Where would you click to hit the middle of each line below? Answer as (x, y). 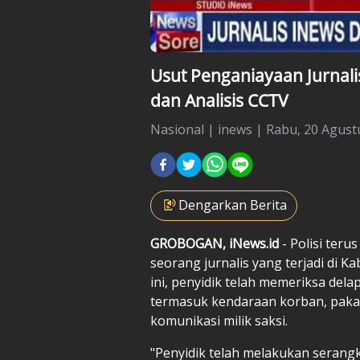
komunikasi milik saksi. (219, 320)
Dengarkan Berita (233, 205)
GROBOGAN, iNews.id (215, 243)
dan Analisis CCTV (219, 100)
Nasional (177, 129)
